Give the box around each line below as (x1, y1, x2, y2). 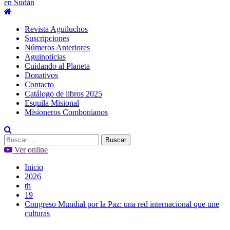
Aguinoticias (25, 52, 66, 61)
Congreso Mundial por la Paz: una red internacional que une (25, 200, 219, 208)
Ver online (14, 145, 48, 154)
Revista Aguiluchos (25, 25, 88, 33)
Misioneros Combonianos (25, 108, 108, 117)
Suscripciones (25, 34, 69, 43)
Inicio (25, 163, 43, 171)
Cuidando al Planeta (25, 62, 90, 70)
